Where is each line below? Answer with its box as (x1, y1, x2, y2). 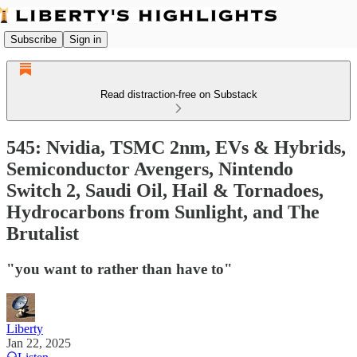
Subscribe (10, 33, 57, 45)
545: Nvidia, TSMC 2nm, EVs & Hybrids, (6, 136, 346, 158)
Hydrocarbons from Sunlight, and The (6, 201, 320, 222)
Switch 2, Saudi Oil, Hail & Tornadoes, (6, 179, 324, 201)
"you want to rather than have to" (6, 260, 233, 277)
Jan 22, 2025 (6, 335, 71, 350)
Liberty (6, 321, 43, 335)
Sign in (69, 33, 101, 45)
